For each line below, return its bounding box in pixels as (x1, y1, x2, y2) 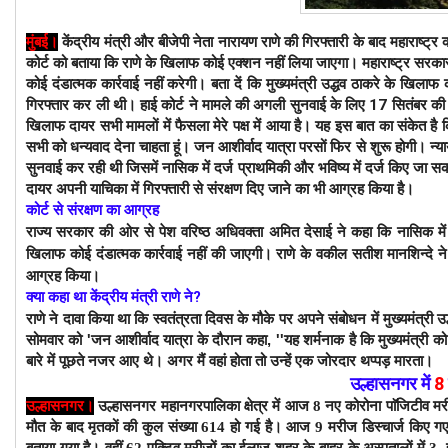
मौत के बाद (26, 418, 89, 435)
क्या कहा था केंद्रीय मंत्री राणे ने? (26, 287, 201, 306)
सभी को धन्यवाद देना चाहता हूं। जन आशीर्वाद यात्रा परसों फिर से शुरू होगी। (26, 137, 430, 156)
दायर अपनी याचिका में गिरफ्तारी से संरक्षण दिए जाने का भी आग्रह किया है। (26, 179, 418, 198)
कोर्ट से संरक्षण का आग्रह (26, 200, 159, 219)
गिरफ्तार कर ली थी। (26, 95, 141, 114)
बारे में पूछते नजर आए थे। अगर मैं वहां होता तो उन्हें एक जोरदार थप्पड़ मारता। (26, 351, 437, 369)
